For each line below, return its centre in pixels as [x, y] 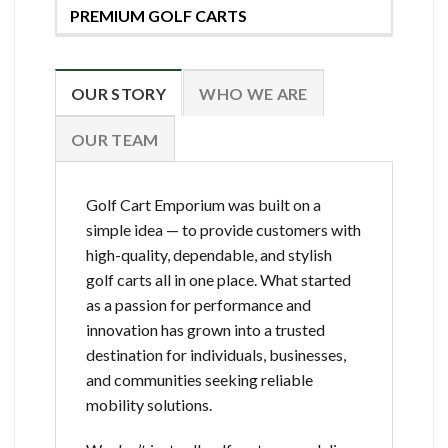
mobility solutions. [149, 404]
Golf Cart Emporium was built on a [203, 204]
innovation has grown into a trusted [205, 329]
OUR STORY [118, 93]
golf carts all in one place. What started [218, 279]
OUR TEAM [115, 139]
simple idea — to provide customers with [223, 229]
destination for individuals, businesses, [216, 354]
